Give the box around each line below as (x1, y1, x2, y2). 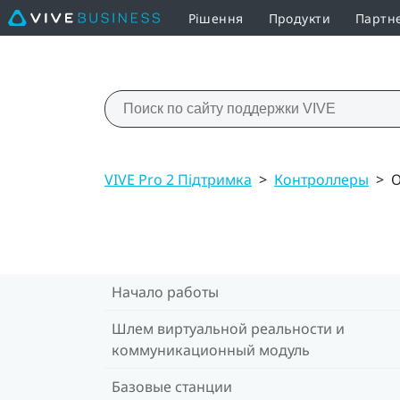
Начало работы (112, 281, 219, 302)
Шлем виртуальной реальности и (112, 318, 345, 338)
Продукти (268, 9, 330, 27)
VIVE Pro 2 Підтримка (104, 169, 252, 189)
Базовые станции (112, 376, 232, 396)
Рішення (187, 9, 244, 27)
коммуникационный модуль (112, 339, 310, 360)
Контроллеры (274, 169, 369, 189)
